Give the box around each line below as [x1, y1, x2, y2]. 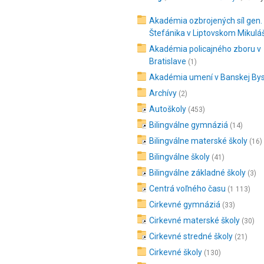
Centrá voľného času [149, 184, 226, 193]
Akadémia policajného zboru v [149, 44, 261, 54]
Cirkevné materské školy [149, 216, 240, 225]
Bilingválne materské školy [149, 136, 247, 146]
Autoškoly [149, 104, 186, 114]
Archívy [149, 88, 177, 98]
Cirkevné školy [149, 247, 202, 257]
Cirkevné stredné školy [149, 232, 233, 241]
